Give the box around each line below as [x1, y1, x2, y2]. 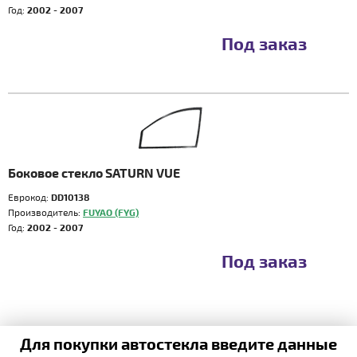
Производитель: [8, 206, 83, 218]
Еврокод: [8, 191, 51, 202]
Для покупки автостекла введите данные [20, 334, 337, 353]
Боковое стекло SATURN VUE [8, 165, 180, 180]
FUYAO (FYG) [83, 206, 139, 218]
